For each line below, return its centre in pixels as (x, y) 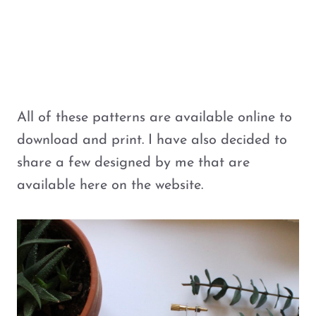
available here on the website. (110, 186)
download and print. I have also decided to (152, 140)
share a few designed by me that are (133, 163)
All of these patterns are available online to (154, 118)
